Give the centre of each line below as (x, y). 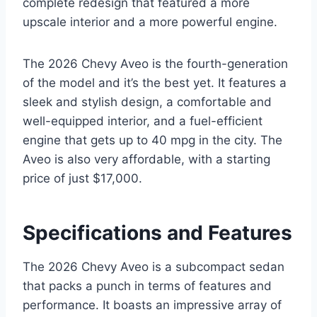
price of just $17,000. (82, 179)
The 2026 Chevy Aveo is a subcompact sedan (154, 267)
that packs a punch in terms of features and (147, 286)
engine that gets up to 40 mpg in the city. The (152, 140)
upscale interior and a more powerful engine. (150, 22)
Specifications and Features (157, 233)
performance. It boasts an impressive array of (152, 305)
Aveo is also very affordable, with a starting (146, 160)
